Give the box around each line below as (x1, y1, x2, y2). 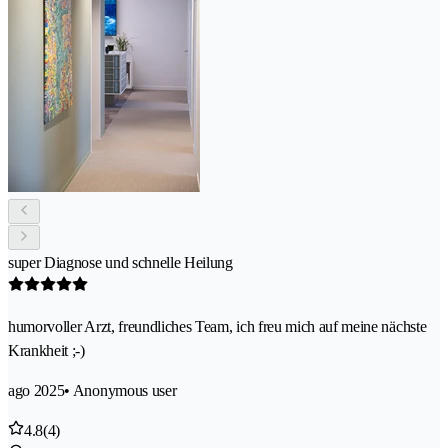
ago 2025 (8, 381, 65, 399)
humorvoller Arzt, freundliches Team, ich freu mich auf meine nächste (8, 317, 427, 335)
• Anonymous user (64, 381, 177, 399)
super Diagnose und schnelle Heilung (8, 253, 233, 271)
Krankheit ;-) (8, 341, 85, 359)
